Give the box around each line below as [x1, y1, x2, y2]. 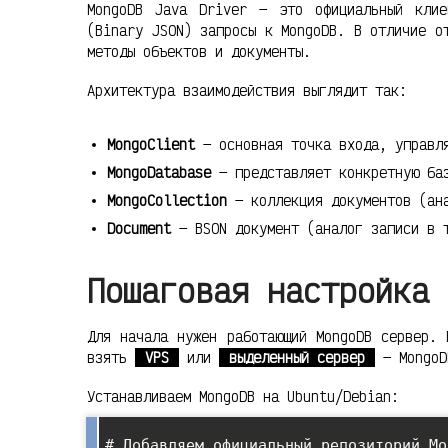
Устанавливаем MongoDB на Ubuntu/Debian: [87, 387, 399, 407]
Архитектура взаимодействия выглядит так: [87, 80, 407, 100]
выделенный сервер [229, 348, 365, 368]
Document [107, 218, 171, 238]
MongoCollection [107, 190, 227, 210]
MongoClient [107, 134, 195, 154]
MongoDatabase [107, 162, 211, 182]
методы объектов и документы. [87, 41, 311, 61]
